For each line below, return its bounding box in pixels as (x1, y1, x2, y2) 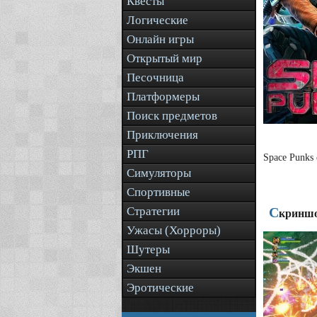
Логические (127, 13, 188, 27)
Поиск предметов (127, 109, 217, 122)
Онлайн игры (127, 33, 194, 46)
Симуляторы (127, 166, 191, 180)
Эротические (127, 281, 194, 294)
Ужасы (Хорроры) (127, 224, 221, 237)
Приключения (127, 128, 198, 142)
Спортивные (127, 185, 190, 199)
